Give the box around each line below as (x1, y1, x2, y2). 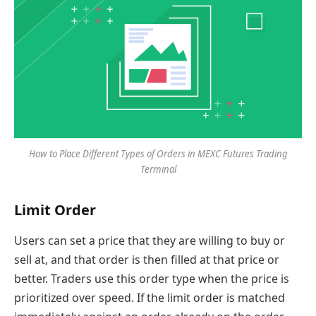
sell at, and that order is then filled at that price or (14, 252, 279, 268)
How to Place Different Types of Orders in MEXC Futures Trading (28, 147, 288, 161)
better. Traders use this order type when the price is (14, 271, 289, 287)
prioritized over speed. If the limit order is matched (14, 290, 285, 306)
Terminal (140, 163, 176, 176)
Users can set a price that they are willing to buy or (14, 233, 285, 249)
